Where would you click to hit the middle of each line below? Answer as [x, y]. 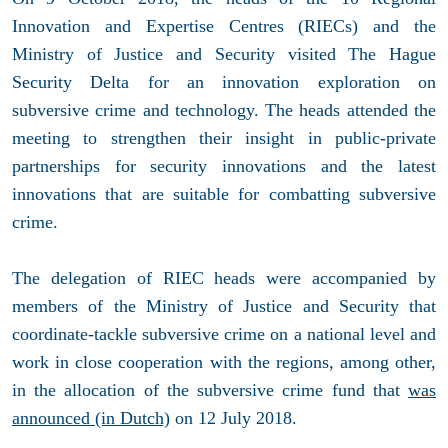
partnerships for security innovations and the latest [224, 165]
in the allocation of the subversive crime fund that [210, 389]
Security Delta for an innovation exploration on [224, 81]
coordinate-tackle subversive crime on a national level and [224, 333]
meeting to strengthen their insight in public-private [224, 137]
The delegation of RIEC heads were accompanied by [224, 277]
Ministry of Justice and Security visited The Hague [224, 53]
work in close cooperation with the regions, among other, [224, 361]
